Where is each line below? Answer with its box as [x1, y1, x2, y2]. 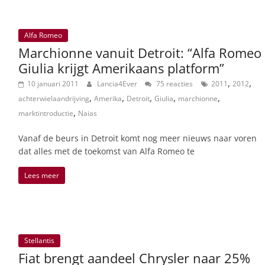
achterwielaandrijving [18, 93, 89, 104]
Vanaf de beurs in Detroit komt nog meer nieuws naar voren [18, 132, 257, 144]
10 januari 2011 [27, 79, 79, 89]
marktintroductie [18, 108, 73, 119]
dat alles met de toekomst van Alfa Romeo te [18, 146, 195, 157]
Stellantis [24, 235, 54, 245]
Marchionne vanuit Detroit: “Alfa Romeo [18, 44, 261, 62]
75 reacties [154, 79, 193, 89]
